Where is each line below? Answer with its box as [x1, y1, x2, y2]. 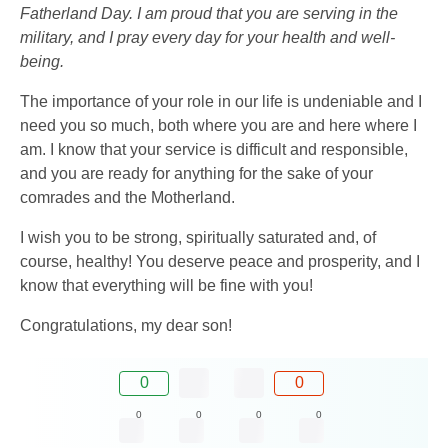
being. [20, 53, 64, 71]
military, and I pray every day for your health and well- [20, 29, 395, 47]
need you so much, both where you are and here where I [20, 117, 417, 135]
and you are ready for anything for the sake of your [20, 165, 373, 183]
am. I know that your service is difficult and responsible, [20, 141, 408, 159]
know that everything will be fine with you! [20, 277, 313, 295]
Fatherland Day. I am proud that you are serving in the [20, 5, 398, 23]
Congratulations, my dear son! [20, 317, 232, 335]
